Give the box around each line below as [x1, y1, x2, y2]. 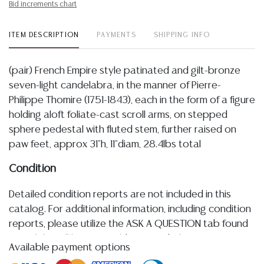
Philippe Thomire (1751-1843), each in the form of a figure [9, 95, 255, 105]
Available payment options [9, 243, 130, 252]
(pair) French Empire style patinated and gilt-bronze [9, 66, 240, 75]
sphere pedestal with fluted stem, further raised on [9, 125, 236, 134]
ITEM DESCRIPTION [9, 32, 80, 38]
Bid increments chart [9, 1, 77, 8]
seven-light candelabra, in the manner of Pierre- [9, 81, 221, 90]
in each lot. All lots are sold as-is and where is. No [9, 234, 225, 243]
